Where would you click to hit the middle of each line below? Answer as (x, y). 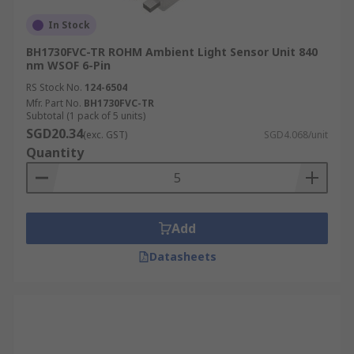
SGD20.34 (55, 134)
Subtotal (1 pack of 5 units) (86, 116)
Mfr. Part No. (54, 103)
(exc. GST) (105, 135)
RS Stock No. (54, 87)
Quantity (55, 153)
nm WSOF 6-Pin (68, 65)
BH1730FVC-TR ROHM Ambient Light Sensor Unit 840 (172, 52)
